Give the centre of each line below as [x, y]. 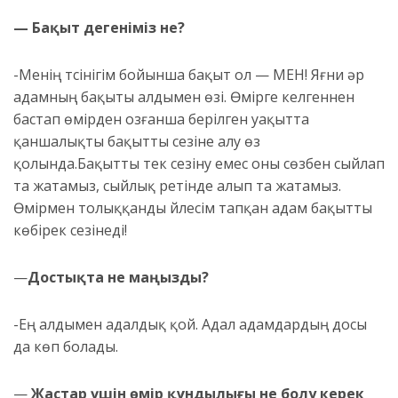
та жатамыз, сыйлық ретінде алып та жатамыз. [177, 186]
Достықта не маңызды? [118, 278]
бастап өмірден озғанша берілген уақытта [161, 119]
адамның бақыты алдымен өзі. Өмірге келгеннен [184, 97]
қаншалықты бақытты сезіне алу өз [137, 142]
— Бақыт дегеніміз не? [99, 28]
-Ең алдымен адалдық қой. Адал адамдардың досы [190, 325]
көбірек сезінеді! [70, 231]
